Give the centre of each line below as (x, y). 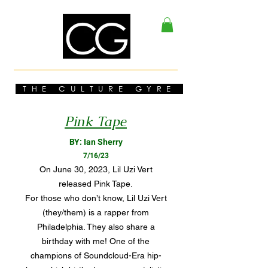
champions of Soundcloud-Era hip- (96, 256)
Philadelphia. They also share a (96, 227)
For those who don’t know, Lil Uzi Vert (96, 198)
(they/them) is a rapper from (96, 213)
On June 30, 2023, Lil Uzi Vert (96, 170)
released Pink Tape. (96, 184)
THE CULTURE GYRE (99, 89)
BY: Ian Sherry (96, 142)
